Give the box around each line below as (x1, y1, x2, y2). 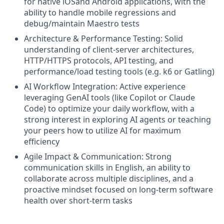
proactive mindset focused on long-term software (24, 184, 213, 195)
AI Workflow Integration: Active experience (24, 81, 185, 92)
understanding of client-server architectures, (24, 44, 194, 55)
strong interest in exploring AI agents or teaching (24, 114, 211, 125)
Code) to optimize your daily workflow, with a (24, 103, 194, 114)
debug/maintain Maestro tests (24, 18, 139, 29)
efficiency (24, 136, 59, 147)
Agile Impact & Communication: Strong (24, 151, 171, 162)
